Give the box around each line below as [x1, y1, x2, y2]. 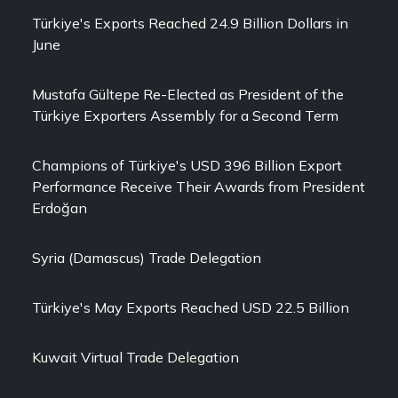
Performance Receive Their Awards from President [32, 178, 365, 195]
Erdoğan [32, 199, 87, 217]
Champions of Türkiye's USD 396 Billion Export [32, 156, 342, 174]
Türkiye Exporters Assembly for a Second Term [32, 107, 338, 124]
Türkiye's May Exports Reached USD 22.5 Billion [32, 298, 349, 316]
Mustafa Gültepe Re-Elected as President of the [32, 85, 344, 103]
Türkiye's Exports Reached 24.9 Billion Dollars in [32, 14, 348, 32]
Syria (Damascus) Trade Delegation [32, 249, 261, 267]
